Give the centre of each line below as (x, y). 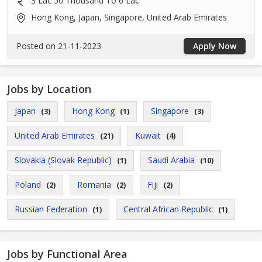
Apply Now (215, 46)
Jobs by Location (49, 89)
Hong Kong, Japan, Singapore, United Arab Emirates (128, 17)
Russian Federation (51, 209)
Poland (28, 185)
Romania (94, 185)
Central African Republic (168, 209)
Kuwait (148, 135)
